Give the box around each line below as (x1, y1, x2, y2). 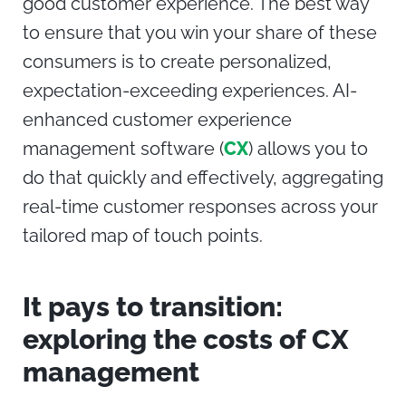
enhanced (23, 109, 112, 131)
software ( (136, 138, 224, 160)
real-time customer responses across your (23, 196, 378, 218)
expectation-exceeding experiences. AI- (23, 80, 357, 102)
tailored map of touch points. (23, 225, 267, 247)
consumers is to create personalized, (23, 51, 332, 73)
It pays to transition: (23, 291, 283, 324)
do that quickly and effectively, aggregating (23, 167, 383, 189)
